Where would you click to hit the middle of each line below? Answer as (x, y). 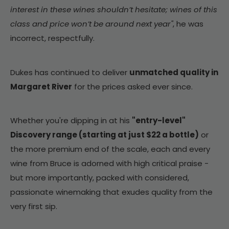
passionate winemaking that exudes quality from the (111, 192)
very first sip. (34, 207)
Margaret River (41, 86)
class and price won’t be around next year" (91, 24)
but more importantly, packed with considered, (100, 178)
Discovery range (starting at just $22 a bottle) (105, 135)
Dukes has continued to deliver (70, 72)
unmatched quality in (174, 72)
